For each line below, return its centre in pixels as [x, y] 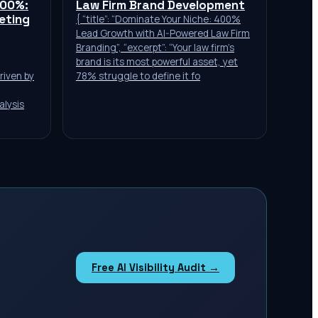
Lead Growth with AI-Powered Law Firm [163, 33]
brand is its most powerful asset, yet [157, 62]
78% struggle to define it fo [138, 76]
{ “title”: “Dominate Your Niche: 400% [158, 19]
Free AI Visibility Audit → [155, 268]
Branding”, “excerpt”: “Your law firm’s [155, 48]
